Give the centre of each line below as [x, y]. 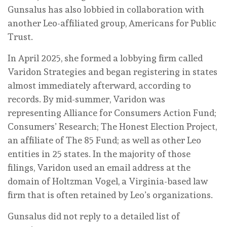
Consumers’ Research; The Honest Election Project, [112, 126]
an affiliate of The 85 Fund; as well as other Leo [104, 140]
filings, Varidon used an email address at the [99, 167]
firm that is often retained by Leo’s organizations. [110, 195]
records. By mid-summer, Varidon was [86, 99]
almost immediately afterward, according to [99, 85]
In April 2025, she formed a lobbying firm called [105, 58]
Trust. [20, 36]
